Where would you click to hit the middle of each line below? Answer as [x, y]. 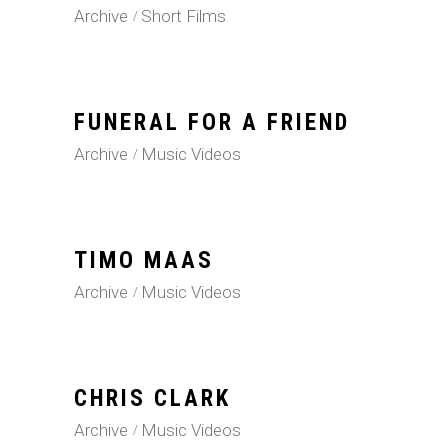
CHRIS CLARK [152, 398]
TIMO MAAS [144, 260]
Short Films [183, 16]
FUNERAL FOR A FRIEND [212, 122]
